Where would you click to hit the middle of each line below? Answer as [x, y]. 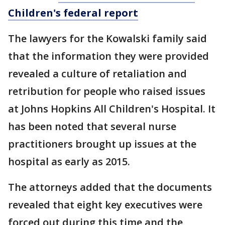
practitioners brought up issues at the [102, 144]
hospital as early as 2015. [70, 161]
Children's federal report [73, 13]
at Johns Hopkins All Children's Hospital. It [112, 108]
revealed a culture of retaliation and [97, 73]
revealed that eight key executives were [105, 204]
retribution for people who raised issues [107, 91]
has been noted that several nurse [92, 126]
